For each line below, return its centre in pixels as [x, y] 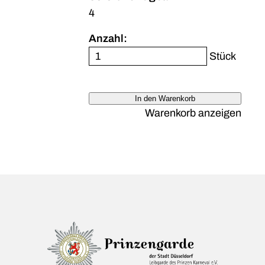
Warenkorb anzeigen [193, 113]
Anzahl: [108, 38]
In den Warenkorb [165, 98]
